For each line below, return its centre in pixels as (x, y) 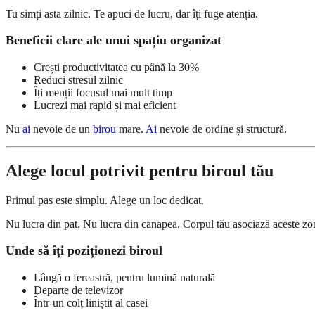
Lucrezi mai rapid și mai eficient (105, 105)
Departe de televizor (78, 290)
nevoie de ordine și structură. (222, 129)
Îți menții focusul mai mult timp (103, 92)
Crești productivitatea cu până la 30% (116, 67)
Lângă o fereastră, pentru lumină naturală (124, 277)
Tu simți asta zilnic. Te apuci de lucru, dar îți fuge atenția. (132, 14)
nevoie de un (62, 129)
